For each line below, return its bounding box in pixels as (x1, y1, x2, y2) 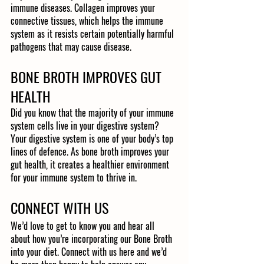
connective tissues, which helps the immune (11, 14, 166, 28)
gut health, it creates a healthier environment (11, 157, 171, 172)
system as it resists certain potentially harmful (11, 27, 176, 41)
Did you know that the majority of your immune (11, 105, 176, 120)
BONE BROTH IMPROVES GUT (11, 66, 165, 88)
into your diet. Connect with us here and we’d (11, 245, 169, 259)
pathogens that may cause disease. (11, 39, 134, 54)
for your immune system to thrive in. (11, 170, 137, 185)
